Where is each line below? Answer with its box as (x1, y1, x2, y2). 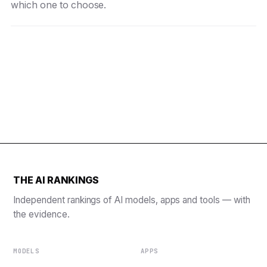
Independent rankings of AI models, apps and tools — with (13, 194, 250, 206)
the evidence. (13, 208, 70, 220)
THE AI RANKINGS (13, 173, 99, 186)
